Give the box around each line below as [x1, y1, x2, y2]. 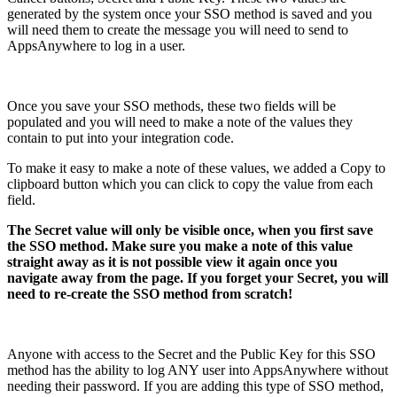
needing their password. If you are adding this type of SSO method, [7, 378, 384, 394]
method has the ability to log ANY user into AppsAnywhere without [7, 362, 388, 378]
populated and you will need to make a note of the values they [7, 114, 353, 130]
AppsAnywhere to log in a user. [7, 38, 185, 54]
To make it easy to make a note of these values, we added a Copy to [7, 160, 385, 176]
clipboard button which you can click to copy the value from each [7, 176, 373, 192]
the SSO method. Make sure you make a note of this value [7, 238, 353, 254]
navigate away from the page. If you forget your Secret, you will [7, 270, 388, 286]
